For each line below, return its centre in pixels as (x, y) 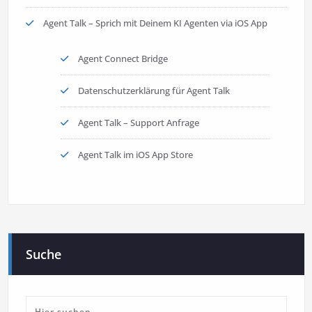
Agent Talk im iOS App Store (135, 155)
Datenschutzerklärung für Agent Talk (154, 91)
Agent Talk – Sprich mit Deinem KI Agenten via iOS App (155, 23)
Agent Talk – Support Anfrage (138, 123)
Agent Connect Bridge (123, 59)
